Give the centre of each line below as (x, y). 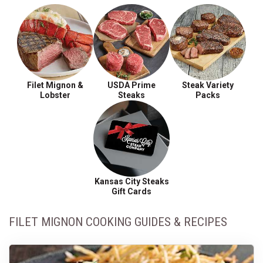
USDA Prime (131, 85)
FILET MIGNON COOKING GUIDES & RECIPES (118, 222)
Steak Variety (208, 85)
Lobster (55, 95)
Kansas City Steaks (131, 181)
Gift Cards (131, 191)
